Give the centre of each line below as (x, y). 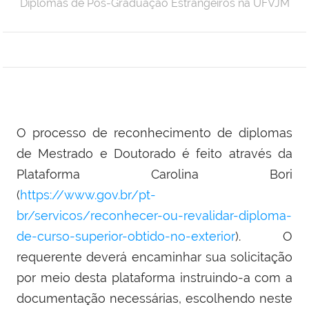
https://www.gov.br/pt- (88, 195)
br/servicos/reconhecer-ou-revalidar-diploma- (154, 216)
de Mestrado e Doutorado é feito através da (154, 154)
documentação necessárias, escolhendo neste (154, 299)
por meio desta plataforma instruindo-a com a (154, 278)
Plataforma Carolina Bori (154, 175)
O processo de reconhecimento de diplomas (154, 133)
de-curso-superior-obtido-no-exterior (126, 237)
